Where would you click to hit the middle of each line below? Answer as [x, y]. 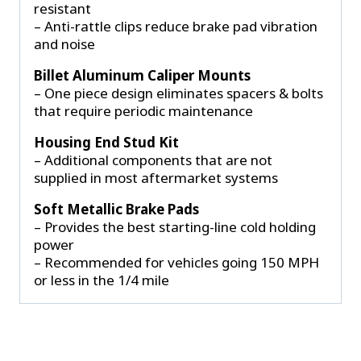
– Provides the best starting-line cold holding [175, 227]
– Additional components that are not [153, 160]
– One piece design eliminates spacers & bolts [178, 93]
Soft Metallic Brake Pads [116, 210]
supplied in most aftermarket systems [156, 178]
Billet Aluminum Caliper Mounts [142, 76]
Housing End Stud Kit [106, 143]
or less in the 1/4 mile [102, 280]
